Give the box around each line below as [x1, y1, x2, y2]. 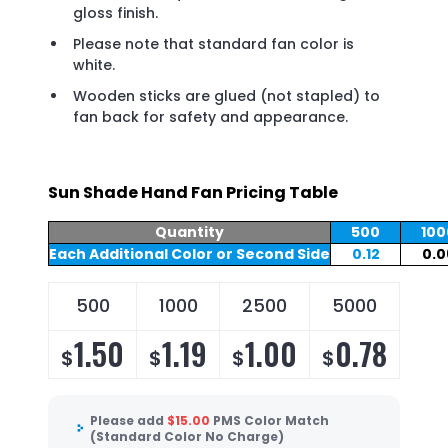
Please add [90, 412, 167, 430]
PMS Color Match [213, 412, 329, 430]
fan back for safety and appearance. [73, 107, 348, 128]
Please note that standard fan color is [73, 34, 354, 55]
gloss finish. [73, 3, 158, 24]
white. [73, 55, 115, 76]
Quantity [155, 222, 224, 243]
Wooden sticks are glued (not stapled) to [73, 86, 380, 107]
